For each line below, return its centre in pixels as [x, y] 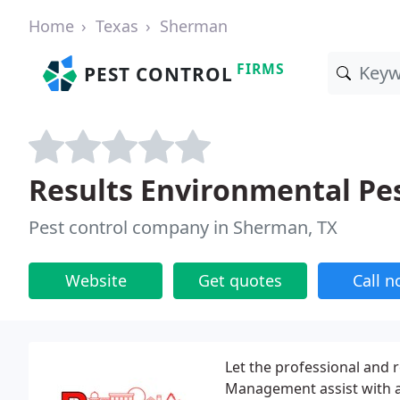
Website [96, 280]
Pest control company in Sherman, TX [183, 227]
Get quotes [240, 280]
